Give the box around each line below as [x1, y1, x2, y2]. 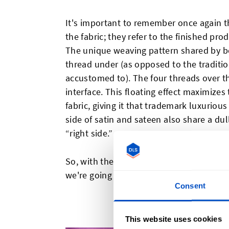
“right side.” [65, 127, 113, 139]
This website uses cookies [125, 214, 222, 223]
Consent [175, 181, 205, 190]
